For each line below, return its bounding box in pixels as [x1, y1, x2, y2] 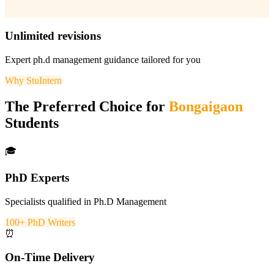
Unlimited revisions [5, 29, 101, 43]
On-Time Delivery [5, 250, 95, 264]
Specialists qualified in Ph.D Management [5, 196, 166, 207]
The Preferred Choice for [5, 98, 169, 114]
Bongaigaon [169, 98, 243, 114]
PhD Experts [5, 171, 69, 185]
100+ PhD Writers [5, 217, 75, 228]
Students [5, 114, 59, 131]
